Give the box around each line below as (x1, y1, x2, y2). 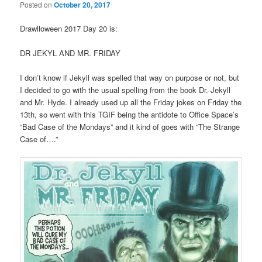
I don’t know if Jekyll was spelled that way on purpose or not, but (20, 71, 240, 83)
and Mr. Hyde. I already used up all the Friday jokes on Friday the (20, 96, 242, 108)
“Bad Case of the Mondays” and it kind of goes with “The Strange (20, 120, 240, 132)
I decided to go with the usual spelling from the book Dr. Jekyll (20, 84, 231, 95)
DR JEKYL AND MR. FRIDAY (20, 47, 121, 58)
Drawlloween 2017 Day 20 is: (20, 22, 118, 34)
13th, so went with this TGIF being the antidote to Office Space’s (20, 108, 239, 120)
